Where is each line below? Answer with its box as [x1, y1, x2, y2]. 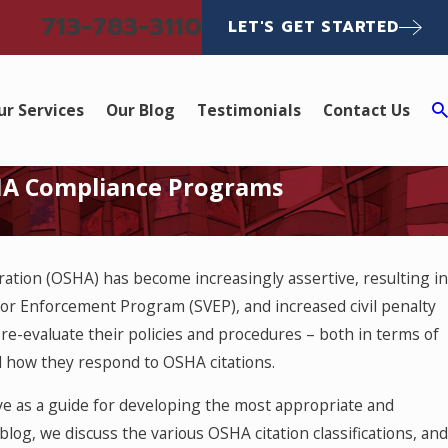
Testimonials [197, 99, 302, 122]
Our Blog [106, 99, 176, 122]
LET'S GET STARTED [228, 14, 399, 39]
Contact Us [323, 99, 411, 122]
